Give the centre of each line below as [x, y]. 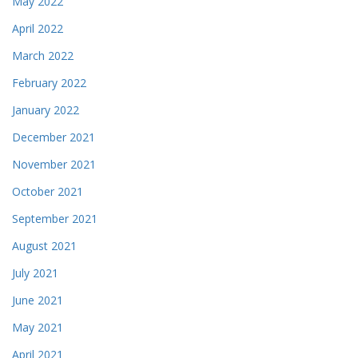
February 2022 [49, 83]
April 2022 [38, 28]
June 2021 [38, 300]
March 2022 [43, 56]
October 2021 [48, 191]
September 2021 [55, 219]
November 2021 [54, 164]
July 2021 [35, 273]
